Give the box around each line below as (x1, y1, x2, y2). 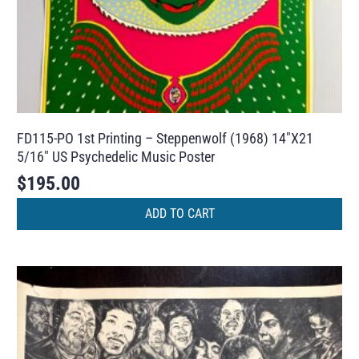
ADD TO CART (144, 206, 215, 222)
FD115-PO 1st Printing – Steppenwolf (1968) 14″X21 (17, 129, 314, 147)
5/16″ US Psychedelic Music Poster (17, 147, 216, 165)
